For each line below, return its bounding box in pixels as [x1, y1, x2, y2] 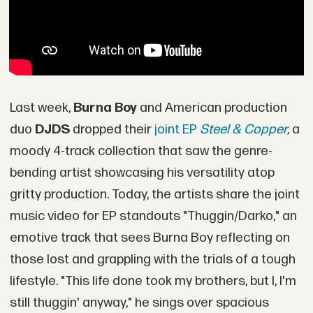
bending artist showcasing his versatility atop [9, 164, 275, 181]
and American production [139, 99, 287, 116]
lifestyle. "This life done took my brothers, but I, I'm [9, 272, 296, 289]
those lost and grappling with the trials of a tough [9, 251, 296, 268]
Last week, [9, 99, 73, 116]
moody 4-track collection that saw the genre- [9, 143, 272, 159]
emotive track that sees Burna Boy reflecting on [9, 229, 290, 246]
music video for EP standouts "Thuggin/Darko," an [9, 208, 297, 224]
